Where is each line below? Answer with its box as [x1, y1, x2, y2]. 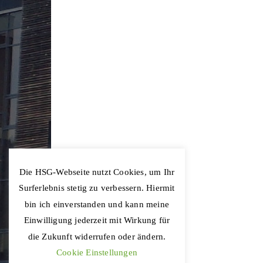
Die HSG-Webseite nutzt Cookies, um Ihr [19, 167, 175, 177]
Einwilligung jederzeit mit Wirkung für [23, 215, 170, 225]
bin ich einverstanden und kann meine [24, 199, 170, 209]
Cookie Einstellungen [56, 248, 137, 258]
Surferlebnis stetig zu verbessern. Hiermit [19, 183, 175, 193]
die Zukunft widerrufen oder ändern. [28, 231, 166, 241]
